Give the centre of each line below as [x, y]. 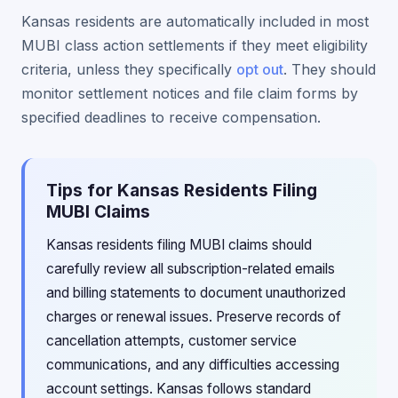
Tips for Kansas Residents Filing [182, 190]
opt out [260, 69]
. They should [330, 69]
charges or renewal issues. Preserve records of [194, 317]
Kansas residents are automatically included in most [195, 21]
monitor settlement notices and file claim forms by [190, 93]
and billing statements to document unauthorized [196, 293]
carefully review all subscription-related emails [191, 269]
